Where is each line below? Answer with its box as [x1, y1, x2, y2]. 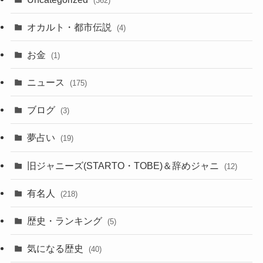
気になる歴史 [27, 243, 86, 254]
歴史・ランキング [27, 215, 105, 227]
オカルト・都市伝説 [27, 21, 114, 32]
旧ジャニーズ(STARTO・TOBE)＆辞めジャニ [27, 160, 222, 171]
